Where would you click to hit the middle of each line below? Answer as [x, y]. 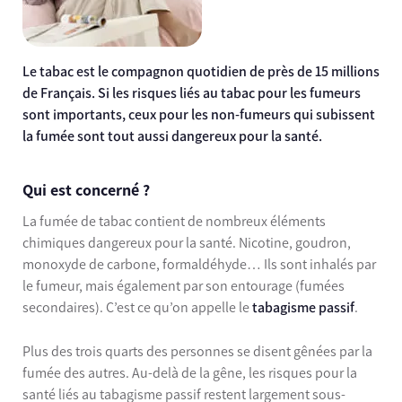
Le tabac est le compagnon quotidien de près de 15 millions [201, 71]
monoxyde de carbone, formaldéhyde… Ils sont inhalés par [199, 264]
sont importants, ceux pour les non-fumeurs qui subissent [199, 114]
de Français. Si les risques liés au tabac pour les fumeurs [192, 92]
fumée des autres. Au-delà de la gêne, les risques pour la [190, 373]
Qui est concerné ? [86, 190]
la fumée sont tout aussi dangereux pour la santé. [172, 135]
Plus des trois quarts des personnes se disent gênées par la [197, 352]
